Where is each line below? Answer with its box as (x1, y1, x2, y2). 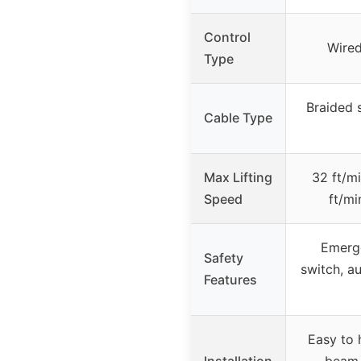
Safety (204, 250, 243, 267)
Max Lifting (204, 169, 272, 186)
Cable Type (204, 110, 272, 127)
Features (204, 272, 257, 288)
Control (204, 29, 251, 46)
